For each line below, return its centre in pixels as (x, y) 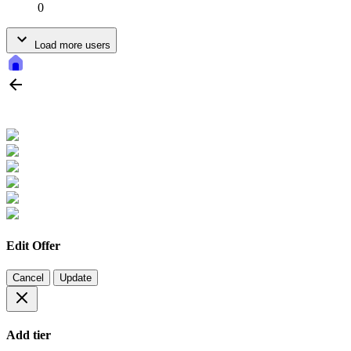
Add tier (29, 335)
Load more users (71, 45)
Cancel (28, 278)
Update (76, 278)
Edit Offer (33, 245)
